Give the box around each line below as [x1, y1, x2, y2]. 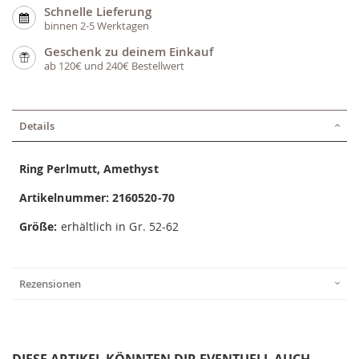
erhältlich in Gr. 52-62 [60, 219, 179, 235]
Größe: [19, 219, 61, 235]
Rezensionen [19, 276, 81, 292]
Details [19, 119, 54, 134]
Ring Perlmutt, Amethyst [19, 161, 159, 177]
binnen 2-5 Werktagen [44, 18, 149, 34]
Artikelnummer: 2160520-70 [19, 190, 175, 206]
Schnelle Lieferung [44, 3, 151, 21]
